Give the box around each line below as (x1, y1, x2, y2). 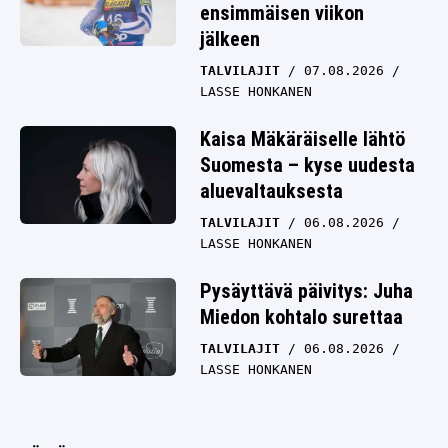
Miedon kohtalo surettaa (200, 305, 403, 330)
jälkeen (200, 27, 260, 52)
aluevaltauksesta (200, 179, 343, 204)
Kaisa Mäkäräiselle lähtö (200, 127, 405, 152)
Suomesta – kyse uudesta (200, 153, 415, 178)
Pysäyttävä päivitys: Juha (200, 279, 413, 304)
